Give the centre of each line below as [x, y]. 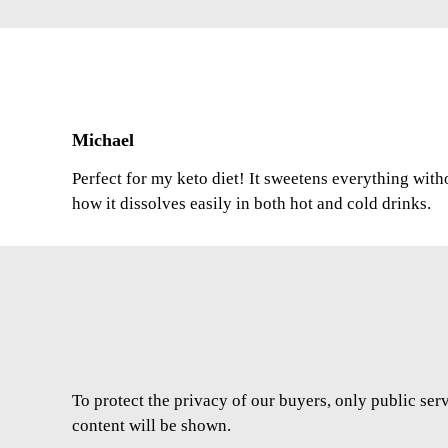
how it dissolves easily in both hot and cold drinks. [251, 204]
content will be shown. [151, 426]
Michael [103, 140]
